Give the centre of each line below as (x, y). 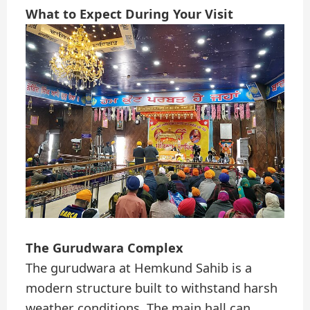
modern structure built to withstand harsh (152, 288)
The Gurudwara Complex (105, 248)
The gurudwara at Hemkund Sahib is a (139, 268)
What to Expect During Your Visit (130, 14)
